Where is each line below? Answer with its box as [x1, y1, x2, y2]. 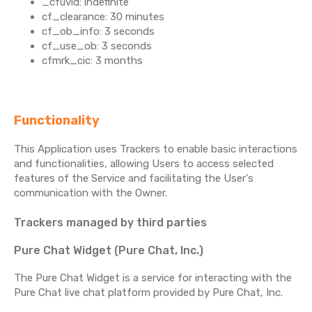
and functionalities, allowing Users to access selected [14, 157, 274, 170]
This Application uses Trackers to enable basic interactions [14, 143, 297, 155]
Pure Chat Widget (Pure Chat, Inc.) [14, 244, 203, 257]
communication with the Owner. [14, 187, 167, 199]
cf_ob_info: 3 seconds [42, 25, 155, 38]
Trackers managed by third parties [14, 216, 207, 229]
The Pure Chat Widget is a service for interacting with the [14, 272, 292, 284]
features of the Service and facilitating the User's [14, 172, 253, 185]
